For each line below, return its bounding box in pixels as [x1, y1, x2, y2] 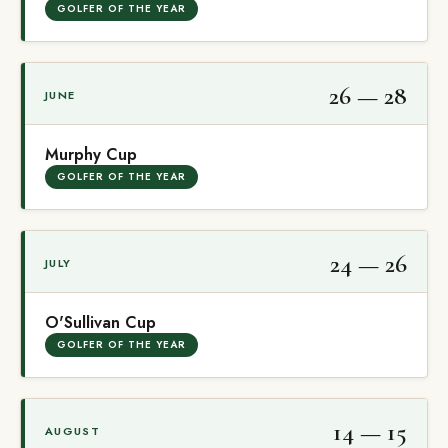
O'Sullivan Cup [45, 311, 156, 335]
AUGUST [45, 423, 101, 440]
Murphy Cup [45, 143, 137, 167]
